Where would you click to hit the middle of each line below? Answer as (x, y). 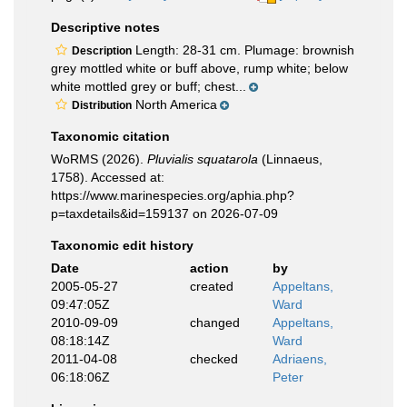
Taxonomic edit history (122, 245)
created (211, 286)
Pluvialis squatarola (203, 159)
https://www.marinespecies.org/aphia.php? (173, 195)
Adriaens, (300, 358)
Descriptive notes (105, 27)
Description (102, 50)
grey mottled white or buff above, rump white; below (199, 68)
